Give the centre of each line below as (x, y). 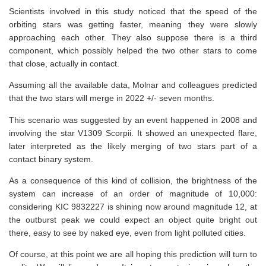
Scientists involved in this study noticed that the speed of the (133, 12)
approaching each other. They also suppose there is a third (133, 38)
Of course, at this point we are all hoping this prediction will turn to (133, 254)
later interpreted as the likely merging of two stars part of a (133, 146)
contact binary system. (51, 159)
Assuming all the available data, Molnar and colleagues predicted (133, 85)
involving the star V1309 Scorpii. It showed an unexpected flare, (133, 133)
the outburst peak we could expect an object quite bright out (133, 219)
